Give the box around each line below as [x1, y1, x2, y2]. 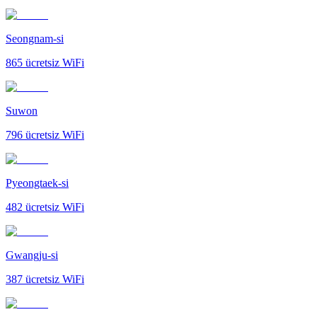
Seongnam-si [6, 32, 64, 45]
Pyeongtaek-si [6, 176, 69, 189]
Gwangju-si [6, 248, 58, 261]
